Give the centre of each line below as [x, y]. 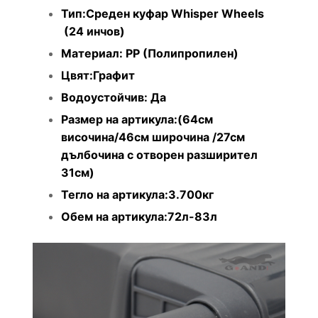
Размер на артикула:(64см [137, 120]
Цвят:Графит [98, 76]
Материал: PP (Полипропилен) [150, 54]
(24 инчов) [93, 32]
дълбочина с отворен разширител [159, 155]
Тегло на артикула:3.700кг [137, 195]
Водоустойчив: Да [114, 98]
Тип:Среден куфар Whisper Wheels [163, 14]
